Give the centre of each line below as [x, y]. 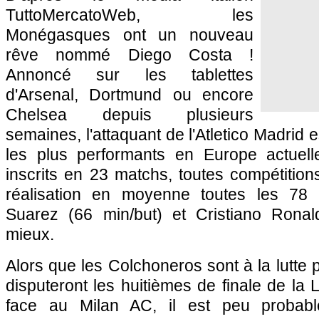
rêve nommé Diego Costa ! [130, 55]
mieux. [30, 234]
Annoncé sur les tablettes [130, 75]
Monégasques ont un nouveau [130, 35]
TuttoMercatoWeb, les [130, 15]
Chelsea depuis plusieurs [130, 115]
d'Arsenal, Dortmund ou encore [130, 95]
